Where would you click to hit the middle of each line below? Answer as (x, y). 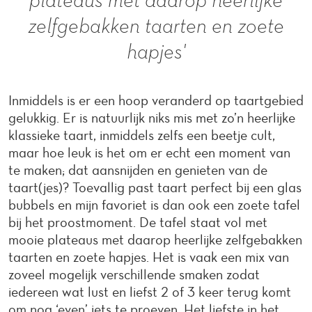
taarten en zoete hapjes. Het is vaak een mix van (149, 257)
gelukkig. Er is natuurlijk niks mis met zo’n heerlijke (152, 118)
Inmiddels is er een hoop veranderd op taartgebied (156, 100)
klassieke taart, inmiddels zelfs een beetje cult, (142, 135)
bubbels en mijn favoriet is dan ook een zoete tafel (154, 205)
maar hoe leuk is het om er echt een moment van (149, 153)
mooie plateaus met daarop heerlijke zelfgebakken (155, 240)
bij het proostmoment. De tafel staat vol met (138, 222)
